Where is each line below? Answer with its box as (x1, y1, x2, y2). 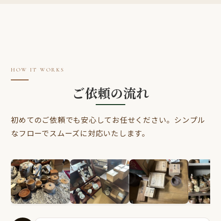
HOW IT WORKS (11, 67, 65, 74)
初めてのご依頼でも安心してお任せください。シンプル (11, 114, 206, 125)
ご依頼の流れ (72, 84, 149, 102)
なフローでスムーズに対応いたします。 (11, 127, 149, 138)
